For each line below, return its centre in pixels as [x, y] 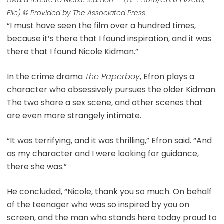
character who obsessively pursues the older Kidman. [112, 89]
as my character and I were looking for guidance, [103, 153]
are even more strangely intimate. [74, 115]
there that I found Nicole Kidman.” [72, 51]
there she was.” [37, 166]
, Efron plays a [167, 76]
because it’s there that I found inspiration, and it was [109, 38]
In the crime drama [46, 76]
